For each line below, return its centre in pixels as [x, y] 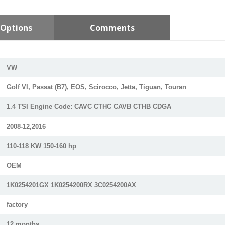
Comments [112, 28]
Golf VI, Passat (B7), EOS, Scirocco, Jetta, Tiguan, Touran [96, 87]
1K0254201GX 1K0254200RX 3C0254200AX [71, 185]
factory [17, 205]
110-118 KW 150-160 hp [41, 146]
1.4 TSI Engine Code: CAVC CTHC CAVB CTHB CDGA [89, 107]
